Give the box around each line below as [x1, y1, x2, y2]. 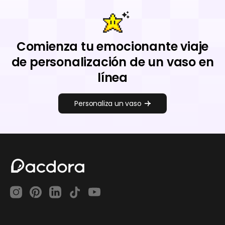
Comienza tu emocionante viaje [16, 38, 209, 55]
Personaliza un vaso [74, 98, 142, 108]
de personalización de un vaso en [11, 54, 214, 70]
